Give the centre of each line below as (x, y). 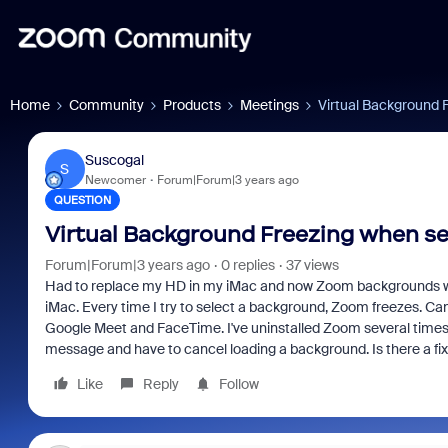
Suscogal (114, 159)
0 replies (247, 265)
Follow (238, 384)
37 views (312, 265)
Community (106, 105)
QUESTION (82, 200)
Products (192, 105)
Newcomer (115, 179)
